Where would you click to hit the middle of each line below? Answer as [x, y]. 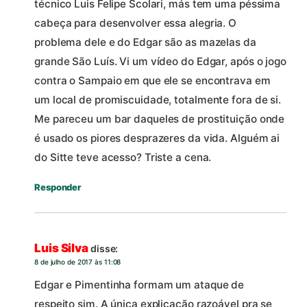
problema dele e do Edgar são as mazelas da [145, 42]
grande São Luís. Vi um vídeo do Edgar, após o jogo [160, 62]
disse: [104, 248]
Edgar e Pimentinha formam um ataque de [139, 285]
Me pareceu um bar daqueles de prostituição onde [160, 119]
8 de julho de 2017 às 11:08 [78, 262]
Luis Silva [61, 248]
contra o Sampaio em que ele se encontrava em [152, 81]
